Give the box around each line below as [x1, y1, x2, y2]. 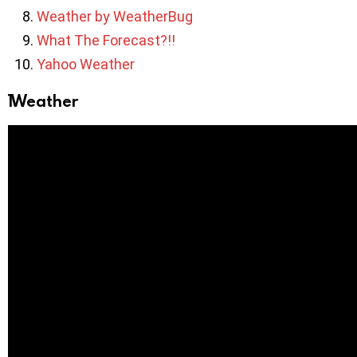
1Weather [8, 90, 78, 112]
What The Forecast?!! [37, 32, 175, 49]
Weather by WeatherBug [37, 8, 193, 25]
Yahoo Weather [37, 56, 135, 73]
